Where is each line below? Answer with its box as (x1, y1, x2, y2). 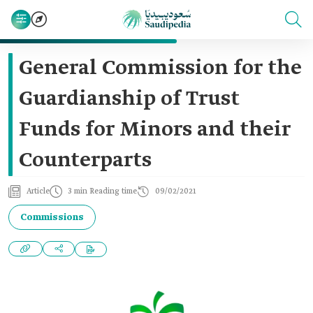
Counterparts (19, 147, 152, 174)
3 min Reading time (68, 187, 137, 196)
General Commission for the (19, 55, 302, 82)
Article (27, 187, 50, 196)
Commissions (20, 211, 84, 224)
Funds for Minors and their (19, 117, 291, 143)
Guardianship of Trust (19, 86, 240, 112)
